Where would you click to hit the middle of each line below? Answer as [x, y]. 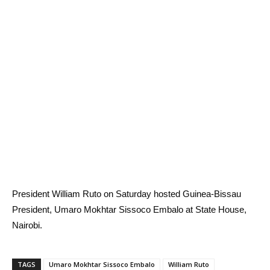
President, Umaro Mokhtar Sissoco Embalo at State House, [129, 209]
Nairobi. [27, 225]
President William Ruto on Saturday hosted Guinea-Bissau [127, 194]
